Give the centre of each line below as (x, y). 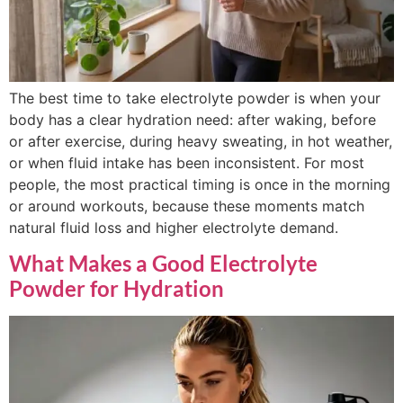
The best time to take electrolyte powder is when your (195, 98)
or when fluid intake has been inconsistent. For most (187, 162)
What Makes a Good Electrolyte (163, 263)
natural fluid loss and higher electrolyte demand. (174, 227)
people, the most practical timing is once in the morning (200, 184)
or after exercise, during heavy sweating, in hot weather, (201, 141)
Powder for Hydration (116, 288)
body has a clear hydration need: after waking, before (193, 119)
